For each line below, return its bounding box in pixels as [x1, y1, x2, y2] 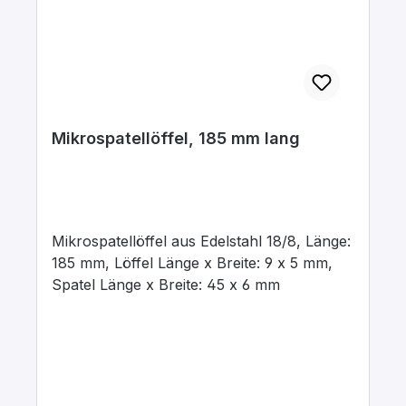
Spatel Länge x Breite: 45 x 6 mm [52, 275, 280, 294]
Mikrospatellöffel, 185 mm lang [52, 129, 300, 148]
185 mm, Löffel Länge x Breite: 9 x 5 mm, [52, 254, 333, 272]
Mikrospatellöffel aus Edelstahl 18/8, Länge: [52, 232, 351, 250]
